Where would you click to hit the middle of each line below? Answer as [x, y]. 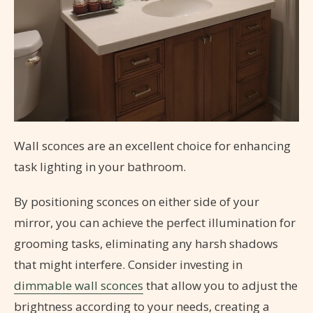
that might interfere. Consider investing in [128, 265]
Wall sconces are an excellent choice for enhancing [152, 146]
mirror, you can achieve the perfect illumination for [155, 223]
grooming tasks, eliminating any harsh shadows [146, 244]
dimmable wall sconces [79, 286]
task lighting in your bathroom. [100, 167]
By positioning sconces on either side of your [137, 202]
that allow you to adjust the [220, 286]
